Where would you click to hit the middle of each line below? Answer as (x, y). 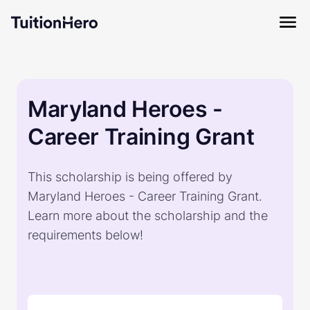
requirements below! (85, 235)
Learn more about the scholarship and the (148, 216)
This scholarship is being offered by (130, 177)
